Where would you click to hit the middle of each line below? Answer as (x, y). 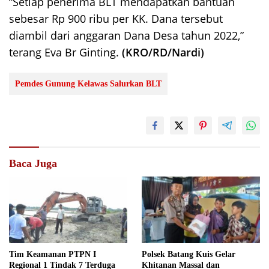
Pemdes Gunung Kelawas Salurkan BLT (88, 84)
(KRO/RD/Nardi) (163, 53)
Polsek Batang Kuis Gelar (189, 254)
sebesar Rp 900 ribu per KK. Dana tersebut (116, 19)
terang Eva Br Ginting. (65, 53)
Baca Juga (33, 164)
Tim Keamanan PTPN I (53, 254)
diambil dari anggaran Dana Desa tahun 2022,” (126, 36)
